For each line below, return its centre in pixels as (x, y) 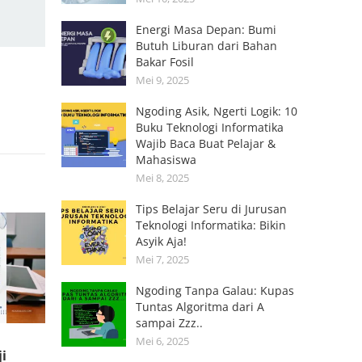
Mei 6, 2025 (162, 341)
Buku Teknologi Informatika (210, 127)
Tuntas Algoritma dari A (200, 307)
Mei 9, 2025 (162, 80)
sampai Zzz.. (169, 323)
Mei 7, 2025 (162, 259)
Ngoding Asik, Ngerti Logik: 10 (217, 111)
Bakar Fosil (165, 62)
